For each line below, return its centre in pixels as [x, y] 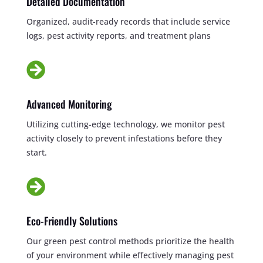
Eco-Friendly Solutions [72, 220]
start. [36, 152]
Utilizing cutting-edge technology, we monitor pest [125, 124]
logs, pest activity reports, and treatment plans [118, 35]
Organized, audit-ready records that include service [128, 21]
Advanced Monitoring [69, 104]
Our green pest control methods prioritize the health [130, 241]
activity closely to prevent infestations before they [124, 138]
